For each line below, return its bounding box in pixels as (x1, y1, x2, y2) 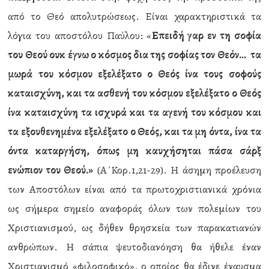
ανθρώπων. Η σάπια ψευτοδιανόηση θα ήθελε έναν (8, 240, 261, 254)
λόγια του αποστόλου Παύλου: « (8, 28, 152, 43)
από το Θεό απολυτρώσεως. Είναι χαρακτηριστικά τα (8, 9, 261, 23)
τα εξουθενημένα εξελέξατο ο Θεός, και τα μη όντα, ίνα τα (8, 124, 261, 139)
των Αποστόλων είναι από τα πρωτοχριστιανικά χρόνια (8, 182, 261, 196)
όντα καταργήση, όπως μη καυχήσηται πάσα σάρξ (8, 144, 261, 158)
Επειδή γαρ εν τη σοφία (151, 28, 261, 43)
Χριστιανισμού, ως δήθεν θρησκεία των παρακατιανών (8, 220, 261, 235)
